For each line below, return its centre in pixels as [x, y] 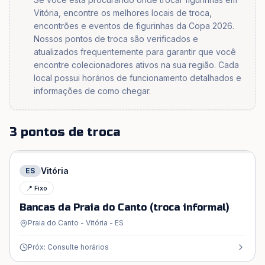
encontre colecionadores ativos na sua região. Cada [136, 65]
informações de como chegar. [92, 91]
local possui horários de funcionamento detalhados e [138, 78]
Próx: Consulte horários [68, 247]
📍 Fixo [37, 188]
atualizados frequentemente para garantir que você [135, 52]
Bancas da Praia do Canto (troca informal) [124, 207]
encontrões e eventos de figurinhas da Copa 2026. [134, 26]
